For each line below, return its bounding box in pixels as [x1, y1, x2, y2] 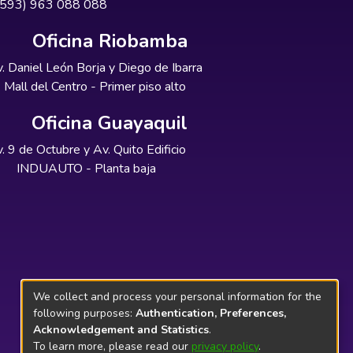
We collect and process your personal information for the [33, 288, 321, 304]
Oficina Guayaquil [32, 110, 188, 136]
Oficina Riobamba [32, 28, 188, 54]
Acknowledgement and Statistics [33, 321, 209, 337]
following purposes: [33, 305, 136, 321]
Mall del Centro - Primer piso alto [3, 78, 186, 95]
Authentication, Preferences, [136, 305, 286, 321]
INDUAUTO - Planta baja [17, 160, 157, 177]
